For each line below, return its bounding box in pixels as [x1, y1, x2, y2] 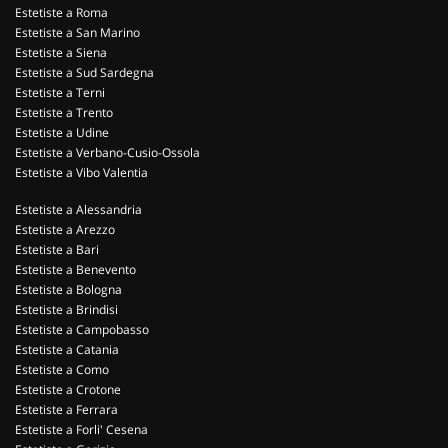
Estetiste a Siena [15, 44, 107, 61]
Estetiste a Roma [15, 4, 108, 21]
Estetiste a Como [15, 361, 109, 378]
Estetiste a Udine [15, 124, 109, 141]
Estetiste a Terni [15, 84, 105, 101]
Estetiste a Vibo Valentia [15, 164, 148, 181]
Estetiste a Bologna [15, 281, 122, 298]
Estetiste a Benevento [15, 261, 136, 278]
